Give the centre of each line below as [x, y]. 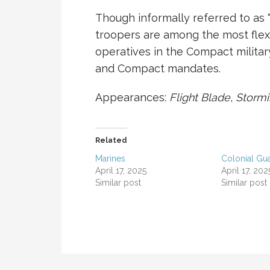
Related [111, 141]
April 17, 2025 [121, 171]
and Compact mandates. [158, 69]
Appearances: [132, 98]
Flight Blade [200, 98]
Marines [110, 159]
